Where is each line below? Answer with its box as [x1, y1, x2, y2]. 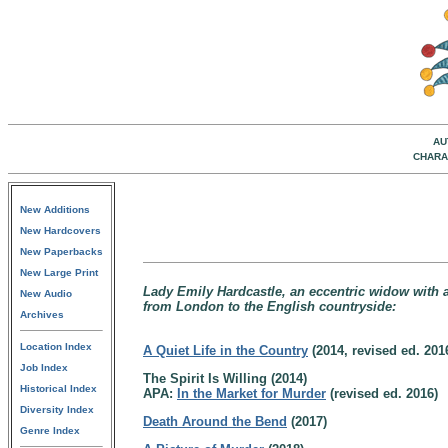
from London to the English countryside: [143, 299, 396, 314]
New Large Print [20, 267, 98, 278]
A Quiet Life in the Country [143, 343, 308, 358]
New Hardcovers [20, 225, 101, 236]
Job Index [20, 362, 68, 373]
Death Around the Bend [143, 414, 287, 429]
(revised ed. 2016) [326, 386, 438, 401]
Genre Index [20, 425, 80, 436]
